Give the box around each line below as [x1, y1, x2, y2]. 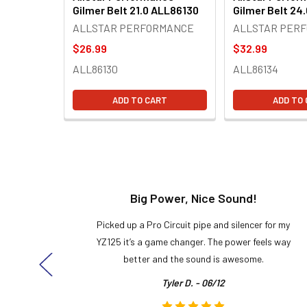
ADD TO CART [112, 94, 167, 106]
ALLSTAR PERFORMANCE [73, 21, 194, 34]
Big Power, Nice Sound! [130, 190, 257, 206]
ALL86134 [233, 62, 278, 75]
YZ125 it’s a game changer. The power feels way [96, 235, 291, 247]
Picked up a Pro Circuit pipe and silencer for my [97, 218, 290, 230]
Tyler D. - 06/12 [162, 276, 225, 288]
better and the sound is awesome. [123, 252, 264, 265]
